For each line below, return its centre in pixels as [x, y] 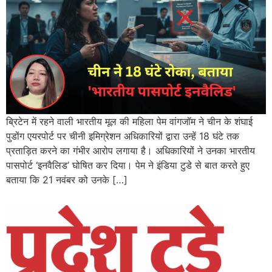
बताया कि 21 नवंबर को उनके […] [67, 179]
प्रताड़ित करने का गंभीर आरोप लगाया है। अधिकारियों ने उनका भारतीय [131, 150]
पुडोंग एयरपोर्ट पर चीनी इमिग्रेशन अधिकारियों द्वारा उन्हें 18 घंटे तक [123, 136]
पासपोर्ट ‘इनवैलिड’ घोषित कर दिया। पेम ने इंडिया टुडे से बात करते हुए [128, 165]
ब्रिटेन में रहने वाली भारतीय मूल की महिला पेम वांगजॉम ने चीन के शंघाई [129, 121]
